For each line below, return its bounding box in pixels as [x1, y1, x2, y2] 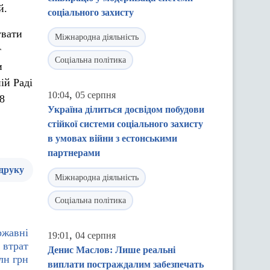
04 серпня [75, 230, 116, 240]
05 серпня [75, 90, 116, 100]
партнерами [48, 148, 100, 158]
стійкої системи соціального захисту [48, 119, 203, 129]
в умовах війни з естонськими [48, 133, 177, 143]
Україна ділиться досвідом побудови [48, 104, 204, 115]
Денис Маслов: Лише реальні [48, 245, 175, 255]
